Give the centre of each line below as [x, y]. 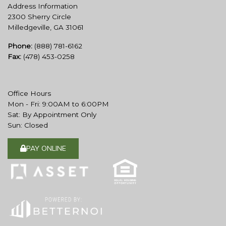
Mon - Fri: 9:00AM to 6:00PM [58, 104]
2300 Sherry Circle [39, 17]
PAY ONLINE [46, 149]
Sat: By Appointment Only [52, 115]
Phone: [20, 46]
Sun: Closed [28, 125]
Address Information [43, 6]
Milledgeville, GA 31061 [46, 27]
